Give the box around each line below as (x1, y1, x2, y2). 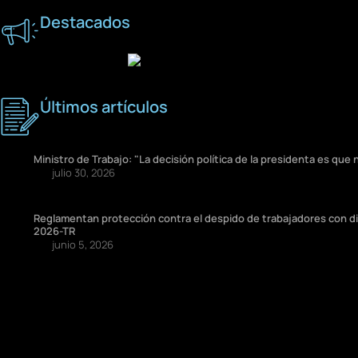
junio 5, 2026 (52, 237, 113, 252)
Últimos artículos (40, 95, 168, 117)
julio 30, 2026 (52, 165, 115, 180)
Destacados (40, 11, 130, 34)
